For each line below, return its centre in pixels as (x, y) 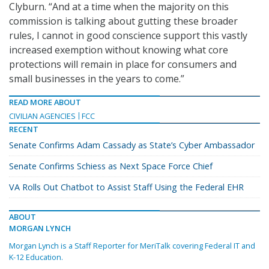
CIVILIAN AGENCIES (42, 116)
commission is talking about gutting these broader (123, 21)
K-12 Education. (36, 257)
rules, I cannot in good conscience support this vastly (128, 36)
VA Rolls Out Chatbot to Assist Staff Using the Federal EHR (126, 187)
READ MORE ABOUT (45, 102)
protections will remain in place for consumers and (123, 65)
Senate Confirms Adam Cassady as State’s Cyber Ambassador (132, 145)
